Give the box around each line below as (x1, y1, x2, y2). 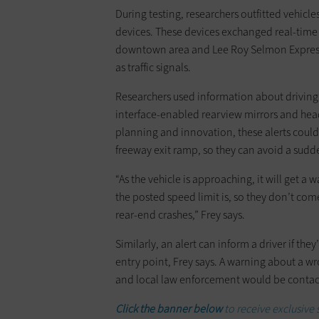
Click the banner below (115, 301, 224, 317)
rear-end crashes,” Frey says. (115, 207, 245, 223)
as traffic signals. (115, 60, 191, 75)
